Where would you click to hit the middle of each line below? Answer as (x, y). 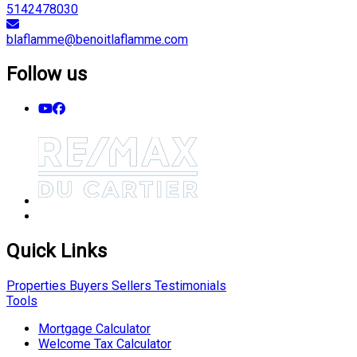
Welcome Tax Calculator (105, 343)
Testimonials (189, 285)
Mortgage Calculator (94, 328)
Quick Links (57, 251)
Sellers (130, 285)
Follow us (47, 75)
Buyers (87, 285)
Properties (36, 285)
